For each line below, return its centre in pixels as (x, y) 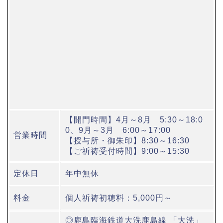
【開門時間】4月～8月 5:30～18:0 (134, 120)
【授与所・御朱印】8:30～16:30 (127, 141)
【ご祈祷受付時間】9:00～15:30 (127, 151)
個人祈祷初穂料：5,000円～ (119, 198)
